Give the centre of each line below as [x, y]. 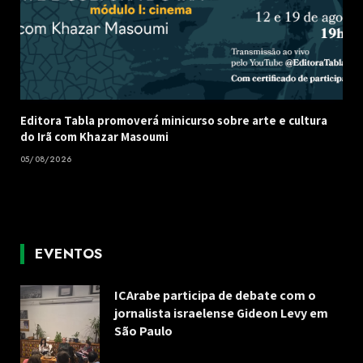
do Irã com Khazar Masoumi [94, 137]
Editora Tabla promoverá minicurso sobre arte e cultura [174, 121]
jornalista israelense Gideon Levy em [221, 314]
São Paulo [143, 331]
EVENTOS [69, 254]
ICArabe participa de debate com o [215, 296]
